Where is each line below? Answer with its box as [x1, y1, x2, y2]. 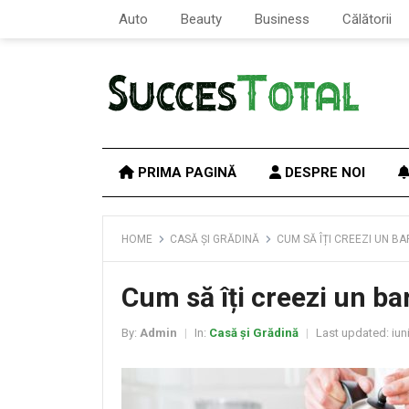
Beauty [181, 11, 222, 27]
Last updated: [316, 326, 389, 340]
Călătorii [342, 11, 392, 27]
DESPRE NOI [281, 164, 365, 181]
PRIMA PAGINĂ [134, 164, 236, 181]
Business [255, 11, 309, 27]
